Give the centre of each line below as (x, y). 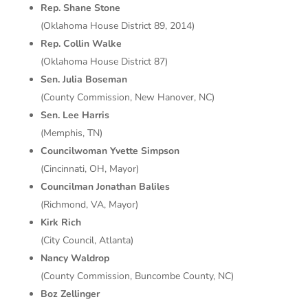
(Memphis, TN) (71, 133)
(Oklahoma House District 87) (104, 62)
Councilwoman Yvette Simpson (110, 151)
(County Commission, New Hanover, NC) (127, 98)
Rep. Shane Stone (80, 8)
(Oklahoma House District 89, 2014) (117, 26)
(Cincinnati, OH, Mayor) (89, 169)
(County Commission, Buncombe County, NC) (137, 276)
